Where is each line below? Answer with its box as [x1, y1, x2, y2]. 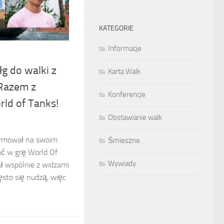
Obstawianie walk [108, 113, 162, 122]
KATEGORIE [99, 24, 133, 33]
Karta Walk [108, 67, 140, 76]
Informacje [108, 44, 141, 53]
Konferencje [108, 90, 145, 99]
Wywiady [108, 159, 136, 168]
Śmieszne [108, 136, 140, 145]
